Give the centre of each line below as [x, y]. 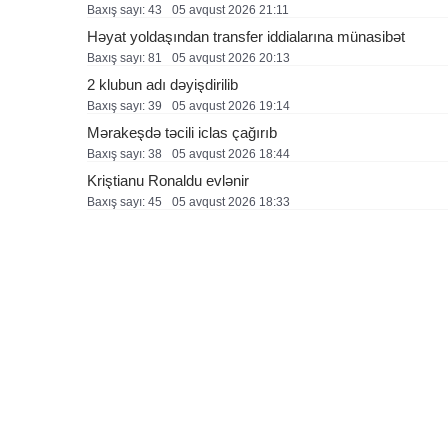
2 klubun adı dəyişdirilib [162, 84]
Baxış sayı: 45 [124, 202]
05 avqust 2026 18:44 [231, 154]
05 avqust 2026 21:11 [230, 10]
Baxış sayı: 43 [124, 10]
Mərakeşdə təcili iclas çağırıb [182, 132]
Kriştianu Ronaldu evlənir [168, 180]
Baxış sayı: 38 [124, 154]
